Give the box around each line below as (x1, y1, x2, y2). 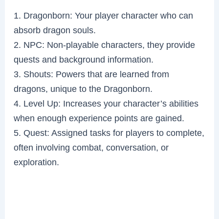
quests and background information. (14, 54, 154, 65)
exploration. (14, 156, 60, 167)
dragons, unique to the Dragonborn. (14, 83, 153, 94)
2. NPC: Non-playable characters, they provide (14, 39, 196, 50)
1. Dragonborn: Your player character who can (14, 10, 194, 21)
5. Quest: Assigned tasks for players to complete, (14, 127, 205, 138)
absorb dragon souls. (14, 24, 96, 35)
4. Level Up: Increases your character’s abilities (14, 98, 199, 109)
